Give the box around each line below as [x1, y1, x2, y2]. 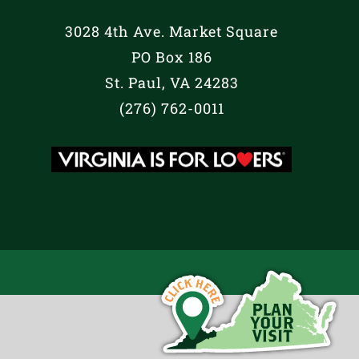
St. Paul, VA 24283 [104, 72, 239, 92]
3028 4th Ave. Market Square [65, 21, 278, 41]
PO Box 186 [131, 46, 212, 67]
